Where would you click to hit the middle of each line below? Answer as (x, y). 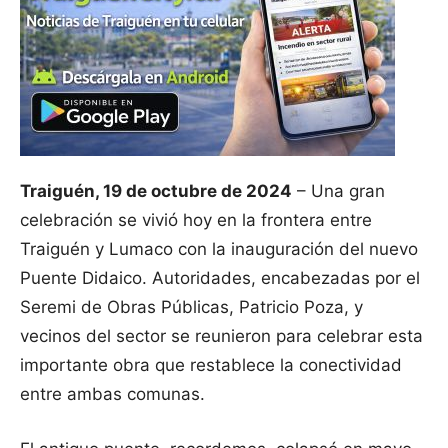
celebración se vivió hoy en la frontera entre (196, 220)
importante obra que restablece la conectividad (211, 365)
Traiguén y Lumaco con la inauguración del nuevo (219, 249)
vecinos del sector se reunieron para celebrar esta (221, 336)
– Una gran (338, 191)
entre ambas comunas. (112, 394)
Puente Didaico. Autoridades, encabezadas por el (220, 278)
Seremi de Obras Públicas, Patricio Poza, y (191, 307)
